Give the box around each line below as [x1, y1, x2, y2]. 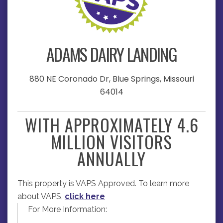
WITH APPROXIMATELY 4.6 [24, 112, 199, 137]
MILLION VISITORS [51, 129, 172, 154]
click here [65, 192, 105, 201]
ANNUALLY [77, 146, 146, 171]
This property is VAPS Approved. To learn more [17, 179, 189, 188]
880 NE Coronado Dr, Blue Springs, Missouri [29, 73, 194, 85]
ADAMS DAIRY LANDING [46, 41, 177, 67]
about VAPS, [17, 192, 65, 201]
